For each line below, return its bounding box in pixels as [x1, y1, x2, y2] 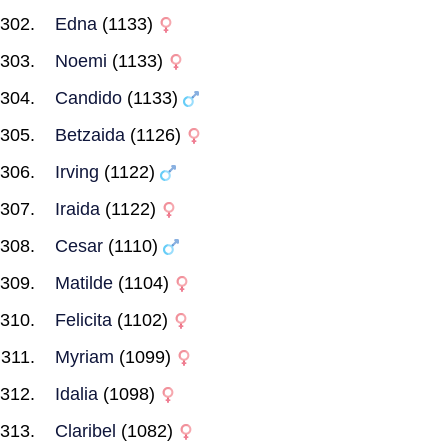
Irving [55, 162, 99, 182]
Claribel [55, 421, 116, 441]
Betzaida [55, 125, 125, 145]
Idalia [55, 384, 98, 404]
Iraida [55, 199, 100, 219]
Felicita [55, 310, 112, 330]
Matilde [55, 273, 113, 293]
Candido [55, 88, 122, 108]
